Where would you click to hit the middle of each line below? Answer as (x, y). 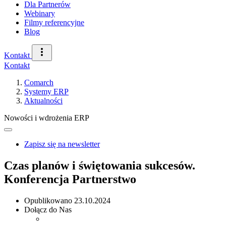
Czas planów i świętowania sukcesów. (100, 165)
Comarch (39, 82)
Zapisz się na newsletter (62, 144)
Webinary (40, 13)
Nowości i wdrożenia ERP (47, 118)
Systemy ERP (46, 92)
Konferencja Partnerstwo (70, 179)
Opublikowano (49, 200)
